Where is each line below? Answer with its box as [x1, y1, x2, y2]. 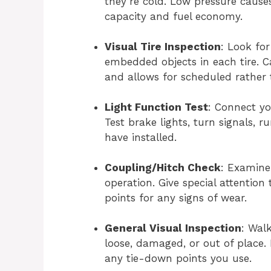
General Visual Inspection [105, 221, 241, 234]
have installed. [105, 131, 177, 143]
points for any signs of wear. [105, 191, 247, 204]
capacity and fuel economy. [105, 10, 243, 22]
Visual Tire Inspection [105, 40, 221, 53]
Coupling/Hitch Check [105, 161, 221, 174]
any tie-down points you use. [105, 252, 252, 264]
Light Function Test [105, 100, 208, 113]
